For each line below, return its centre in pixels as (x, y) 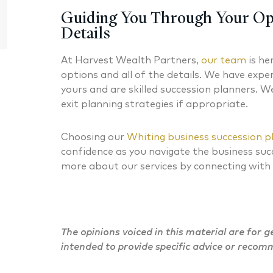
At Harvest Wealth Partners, (131, 60)
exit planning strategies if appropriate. (154, 104)
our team (223, 60)
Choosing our (92, 137)
